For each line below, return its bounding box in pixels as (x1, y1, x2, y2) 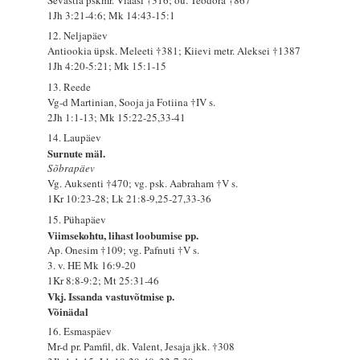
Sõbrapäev (47, 161, 96, 176)
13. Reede (47, 79, 92, 94)
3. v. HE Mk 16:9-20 (47, 257, 137, 272)
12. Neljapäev (47, 28, 108, 43)
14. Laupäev (47, 130, 102, 145)
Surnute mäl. (47, 145, 106, 162)
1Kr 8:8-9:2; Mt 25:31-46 (47, 272, 160, 288)
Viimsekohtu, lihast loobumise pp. (47, 227, 199, 243)
